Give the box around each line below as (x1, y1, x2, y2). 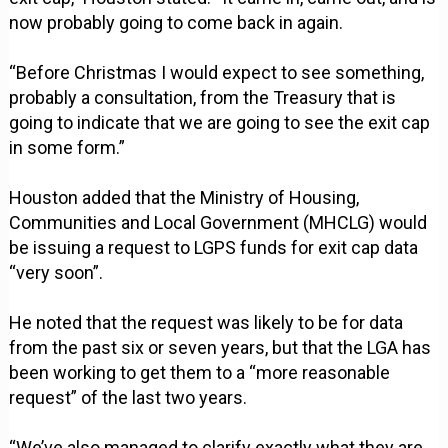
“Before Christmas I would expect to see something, (9, 62, 425, 84)
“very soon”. (9, 262, 104, 284)
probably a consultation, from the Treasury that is (9, 87, 397, 109)
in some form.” (9, 137, 126, 159)
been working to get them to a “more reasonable (9, 362, 391, 384)
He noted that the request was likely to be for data (9, 312, 404, 334)
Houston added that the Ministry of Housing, (9, 187, 360, 209)
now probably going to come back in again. (9, 12, 344, 34)
